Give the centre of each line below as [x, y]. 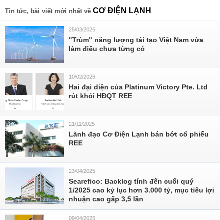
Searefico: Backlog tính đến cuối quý [131, 181]
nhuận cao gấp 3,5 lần [106, 199]
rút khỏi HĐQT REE [100, 96]
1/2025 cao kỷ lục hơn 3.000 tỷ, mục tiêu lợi [141, 190]
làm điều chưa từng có [107, 49]
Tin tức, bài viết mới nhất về [49, 11]
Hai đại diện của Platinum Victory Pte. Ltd [138, 87]
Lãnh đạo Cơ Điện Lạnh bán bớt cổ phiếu [139, 134]
